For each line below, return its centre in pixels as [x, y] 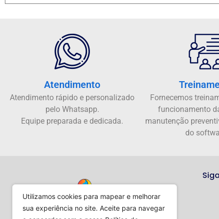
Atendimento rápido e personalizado [72, 98]
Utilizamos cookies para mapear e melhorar [91, 196]
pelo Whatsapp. [72, 109]
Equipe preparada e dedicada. [72, 121]
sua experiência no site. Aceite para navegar [94, 208]
